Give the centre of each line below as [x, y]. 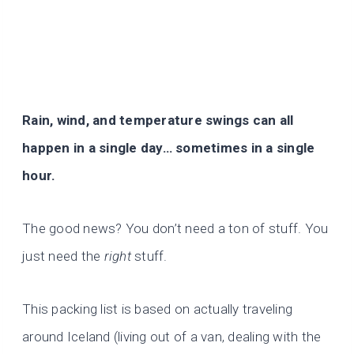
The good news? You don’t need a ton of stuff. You [175, 229]
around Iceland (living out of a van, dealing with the [172, 337]
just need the [63, 256]
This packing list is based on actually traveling [158, 309]
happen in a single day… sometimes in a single [169, 148]
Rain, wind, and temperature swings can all [158, 121]
